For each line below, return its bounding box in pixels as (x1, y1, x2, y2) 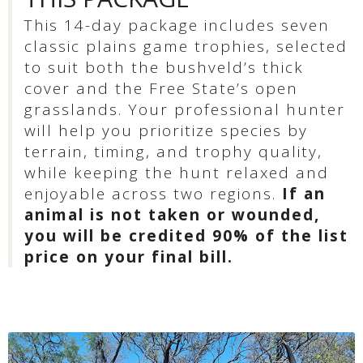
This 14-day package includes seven (24, 14, 330, 36)
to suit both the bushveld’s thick (24, 56, 304, 78)
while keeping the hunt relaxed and (24, 161, 329, 183)
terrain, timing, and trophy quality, (24, 140, 322, 162)
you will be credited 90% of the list (24, 224, 348, 246)
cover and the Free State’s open (24, 77, 298, 99)
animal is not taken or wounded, (24, 203, 320, 225)
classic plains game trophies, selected (24, 35, 348, 57)
